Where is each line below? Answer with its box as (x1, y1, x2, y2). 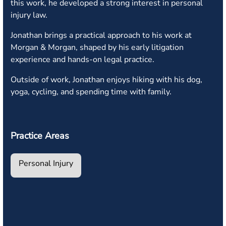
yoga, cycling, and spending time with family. (11, 86, 172, 97)
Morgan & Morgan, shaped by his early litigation (11, 42, 184, 53)
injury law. (11, 10, 47, 21)
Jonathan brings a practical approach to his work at (11, 30, 192, 41)
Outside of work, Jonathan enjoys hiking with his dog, (11, 74, 202, 85)
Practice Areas (11, 130, 69, 142)
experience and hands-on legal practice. (11, 54, 154, 65)
